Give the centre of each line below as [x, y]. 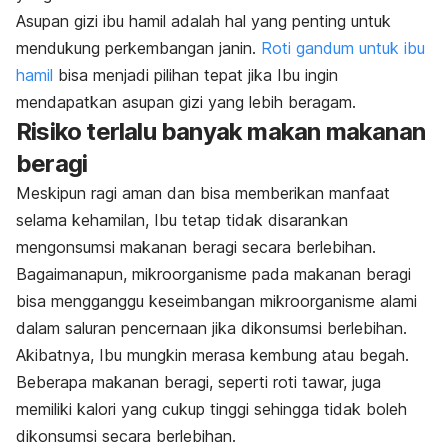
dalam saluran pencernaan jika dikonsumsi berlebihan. [211, 327]
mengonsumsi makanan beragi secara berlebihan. [196, 246]
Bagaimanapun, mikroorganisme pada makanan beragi [213, 273]
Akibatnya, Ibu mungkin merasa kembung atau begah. [212, 354]
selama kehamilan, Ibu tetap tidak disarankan [182, 219]
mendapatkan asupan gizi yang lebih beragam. [186, 101]
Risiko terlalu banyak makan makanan [221, 131]
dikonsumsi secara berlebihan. [126, 435]
